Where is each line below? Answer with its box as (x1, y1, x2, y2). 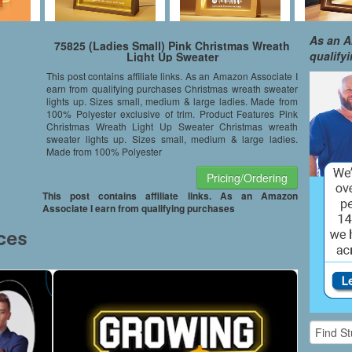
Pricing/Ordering (207, 170, 288, 185)
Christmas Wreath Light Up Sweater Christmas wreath (46, 119, 298, 133)
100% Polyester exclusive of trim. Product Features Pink (46, 107, 298, 120)
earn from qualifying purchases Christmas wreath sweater (46, 82, 298, 95)
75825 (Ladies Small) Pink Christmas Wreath (54, 38, 290, 53)
